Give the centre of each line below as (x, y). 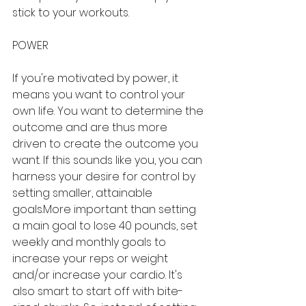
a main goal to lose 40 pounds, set (106, 226)
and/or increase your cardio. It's (99, 275)
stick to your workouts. (71, 13)
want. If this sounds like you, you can (109, 160)
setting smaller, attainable (84, 193)
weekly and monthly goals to (91, 242)
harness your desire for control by (105, 177)
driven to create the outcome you (107, 144)
